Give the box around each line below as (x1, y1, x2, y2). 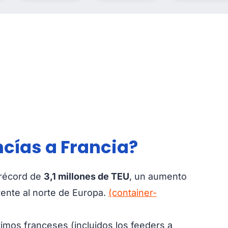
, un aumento (129, 170, 187, 182)
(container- (108, 187, 157, 198)
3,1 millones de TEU (44, 170, 129, 182)
